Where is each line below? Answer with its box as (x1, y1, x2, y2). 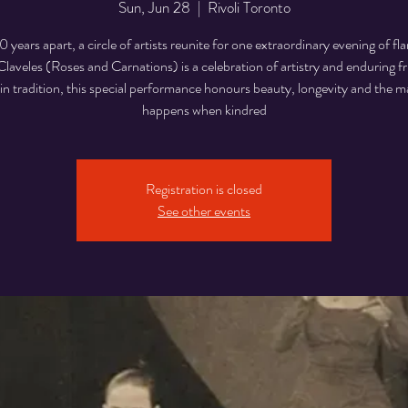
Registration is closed (146, 178, 262, 200)
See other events (158, 200, 250, 222)
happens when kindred (141, 99, 267, 121)
